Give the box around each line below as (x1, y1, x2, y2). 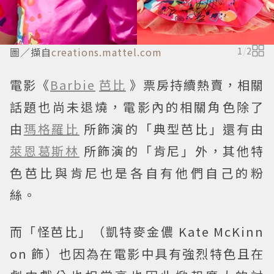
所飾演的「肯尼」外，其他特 (83, 142, 265, 160)
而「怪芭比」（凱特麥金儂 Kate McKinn (10, 223, 264, 241)
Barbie (50, 76, 95, 94)
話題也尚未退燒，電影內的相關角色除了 (10, 98, 264, 116)
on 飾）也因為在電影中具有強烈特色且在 (10, 245, 264, 263)
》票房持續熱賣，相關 (130, 76, 264, 94)
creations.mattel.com (51, 45, 162, 60)
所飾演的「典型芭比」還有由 (83, 120, 265, 138)
